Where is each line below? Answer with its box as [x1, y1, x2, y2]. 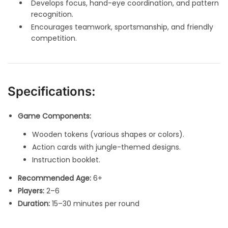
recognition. [31, 9, 73, 20]
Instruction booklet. [32, 155, 100, 165]
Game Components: [18, 111, 91, 122]
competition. [31, 33, 77, 44]
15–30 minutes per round [50, 198, 139, 209]
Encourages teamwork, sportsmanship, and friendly [31, 22, 213, 33]
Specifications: [8, 84, 96, 99]
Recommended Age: [18, 173, 91, 184]
